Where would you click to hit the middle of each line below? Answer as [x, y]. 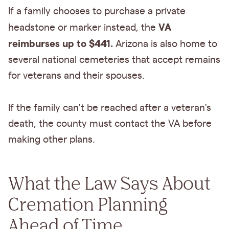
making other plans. [52, 140]
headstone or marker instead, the [83, 28]
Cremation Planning [88, 203]
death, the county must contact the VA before [110, 124]
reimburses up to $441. [61, 44]
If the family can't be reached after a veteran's [110, 108]
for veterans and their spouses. [76, 76]
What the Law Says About [109, 182]
